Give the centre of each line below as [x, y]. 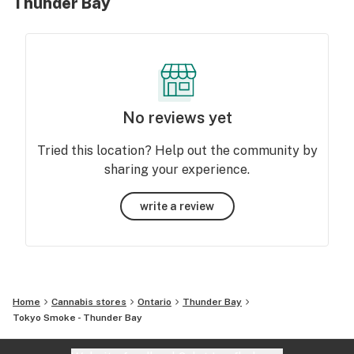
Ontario [154, 302]
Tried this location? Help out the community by [177, 151]
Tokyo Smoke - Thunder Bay [77, 318]
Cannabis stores [89, 302]
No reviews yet [177, 118]
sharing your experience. [177, 169]
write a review [177, 206]
